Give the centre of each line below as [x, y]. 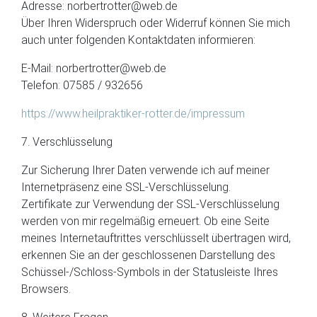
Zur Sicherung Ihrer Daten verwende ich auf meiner [145, 170]
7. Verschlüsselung [67, 142]
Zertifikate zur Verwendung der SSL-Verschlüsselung [150, 204]
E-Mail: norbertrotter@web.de [94, 68]
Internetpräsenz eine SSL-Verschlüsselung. [126, 187]
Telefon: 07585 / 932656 [82, 85]
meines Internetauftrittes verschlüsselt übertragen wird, [156, 238]
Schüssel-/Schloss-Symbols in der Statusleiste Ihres [150, 272]
